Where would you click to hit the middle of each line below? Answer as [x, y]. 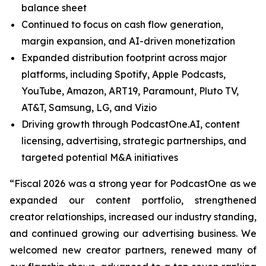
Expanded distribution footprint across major [124, 58]
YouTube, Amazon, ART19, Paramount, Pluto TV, [130, 91]
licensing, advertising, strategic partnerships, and [134, 141]
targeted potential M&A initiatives [100, 157]
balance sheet [54, 8]
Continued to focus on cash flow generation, [122, 24]
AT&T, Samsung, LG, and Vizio [89, 107]
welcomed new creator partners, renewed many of [133, 250]
